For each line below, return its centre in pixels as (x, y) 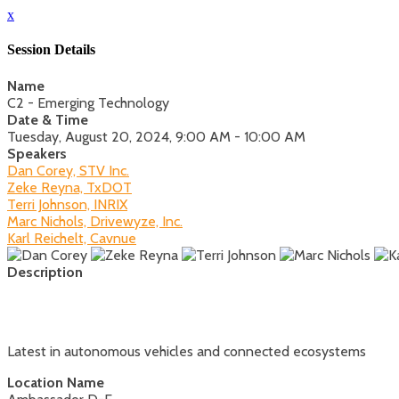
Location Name (56, 382)
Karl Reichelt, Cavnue (72, 238)
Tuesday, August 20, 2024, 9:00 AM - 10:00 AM (156, 136)
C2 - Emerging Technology (88, 102)
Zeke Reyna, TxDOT (69, 187)
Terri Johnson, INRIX (67, 204)
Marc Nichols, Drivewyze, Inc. (95, 221)
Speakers (37, 153)
